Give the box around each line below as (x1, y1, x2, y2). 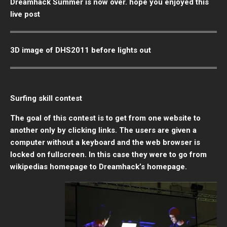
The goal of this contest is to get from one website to (10, 113, 201, 123)
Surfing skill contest (10, 94, 82, 103)
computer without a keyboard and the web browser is (10, 138, 200, 147)
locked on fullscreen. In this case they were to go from (10, 150, 207, 160)
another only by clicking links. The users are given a (10, 126, 197, 135)
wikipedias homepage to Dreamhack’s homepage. (10, 162, 187, 172)
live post (10, 10, 40, 19)
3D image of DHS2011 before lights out (10, 46, 153, 55)
